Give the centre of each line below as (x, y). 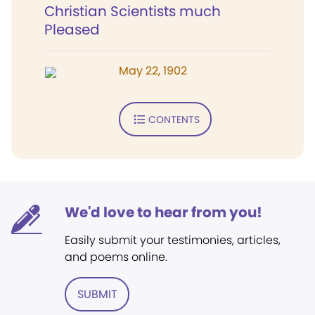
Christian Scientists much (133, 11)
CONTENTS (174, 119)
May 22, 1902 (153, 71)
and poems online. (116, 257)
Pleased (72, 30)
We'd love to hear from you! (163, 212)
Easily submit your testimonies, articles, (173, 240)
